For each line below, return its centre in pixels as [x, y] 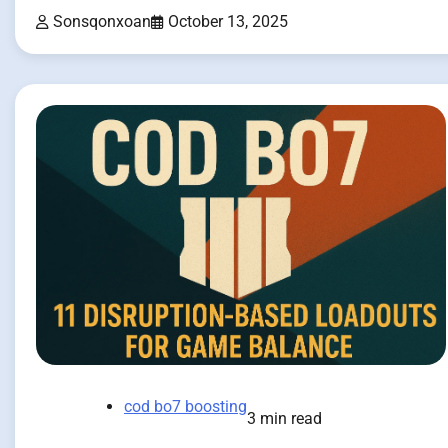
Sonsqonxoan [102, 21]
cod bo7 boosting [185, 407]
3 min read [284, 419]
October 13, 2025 [228, 21]
